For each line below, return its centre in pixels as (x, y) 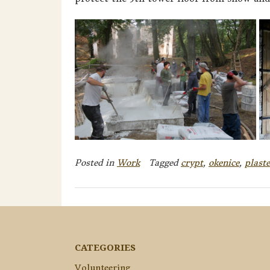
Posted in (96, 163)
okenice (224, 163)
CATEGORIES (105, 247)
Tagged (165, 163)
